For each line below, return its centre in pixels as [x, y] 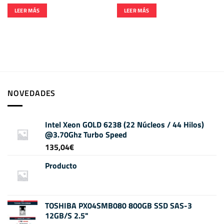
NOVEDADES [32, 93]
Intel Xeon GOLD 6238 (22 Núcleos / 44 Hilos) [124, 124]
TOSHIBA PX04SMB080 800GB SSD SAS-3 [118, 205]
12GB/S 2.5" [67, 215]
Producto [61, 165]
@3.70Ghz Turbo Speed [86, 134]
